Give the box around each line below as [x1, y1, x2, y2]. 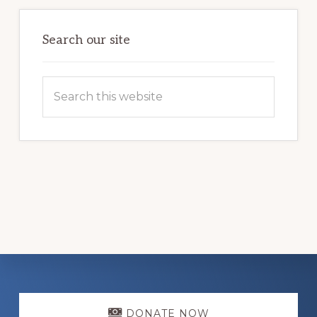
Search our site [42, 32, 130, 47]
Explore [18, 282, 95, 310]
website [41, 117, 86, 132]
